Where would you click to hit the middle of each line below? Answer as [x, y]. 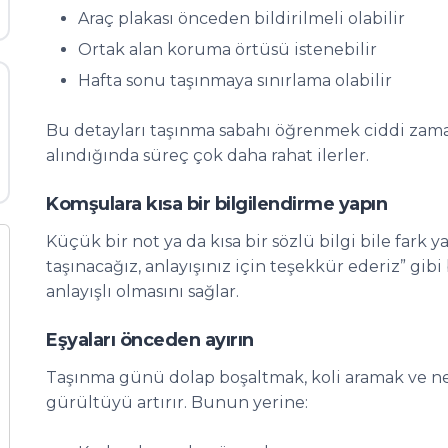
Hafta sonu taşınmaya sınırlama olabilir [235, 80]
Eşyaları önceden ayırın [150, 340]
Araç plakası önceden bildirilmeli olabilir [241, 18]
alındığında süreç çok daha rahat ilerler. [207, 155]
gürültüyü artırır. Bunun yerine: [177, 402]
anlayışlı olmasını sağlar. [142, 291]
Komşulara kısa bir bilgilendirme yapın [216, 204]
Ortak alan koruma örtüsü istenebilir [227, 49]
